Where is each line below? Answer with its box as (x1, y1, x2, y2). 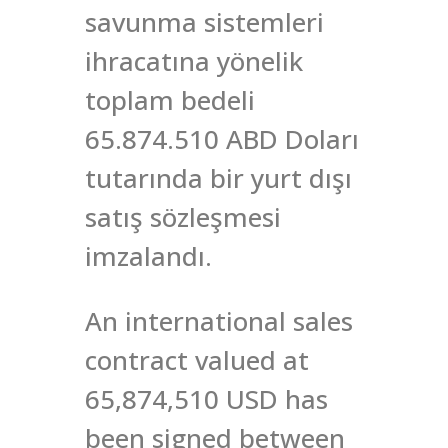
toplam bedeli (85, 82, 255, 119)
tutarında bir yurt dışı (85, 160, 352, 197)
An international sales (85, 303, 353, 340)
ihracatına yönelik (85, 43, 303, 80)
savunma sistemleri (85, 4, 324, 41)
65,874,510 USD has (85, 381, 328, 418)
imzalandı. (85, 238, 212, 275)
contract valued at (85, 342, 309, 379)
